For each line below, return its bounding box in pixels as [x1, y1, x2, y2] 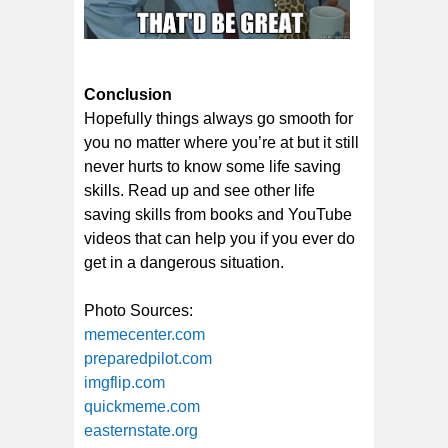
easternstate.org [84, 421, 198, 439]
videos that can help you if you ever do [84, 229, 355, 247]
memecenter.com [84, 325, 205, 343]
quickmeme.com [84, 397, 200, 415]
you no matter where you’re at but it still [84, 133, 359, 151]
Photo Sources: [84, 301, 193, 319]
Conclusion [84, 85, 172, 103]
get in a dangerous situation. [84, 253, 284, 271]
